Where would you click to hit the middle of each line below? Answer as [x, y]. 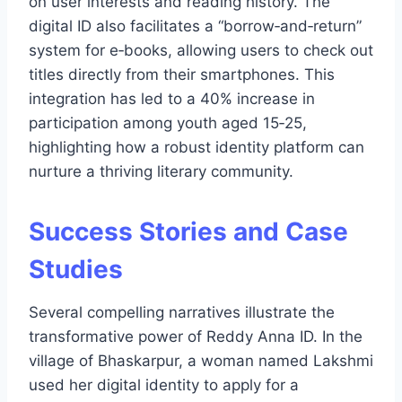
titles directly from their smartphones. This [182, 74]
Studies [76, 269]
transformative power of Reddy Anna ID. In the [196, 336]
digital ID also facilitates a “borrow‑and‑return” [195, 26]
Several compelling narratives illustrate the [182, 312]
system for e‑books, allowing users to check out [201, 50]
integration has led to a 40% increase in [172, 98]
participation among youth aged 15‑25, [168, 122]
